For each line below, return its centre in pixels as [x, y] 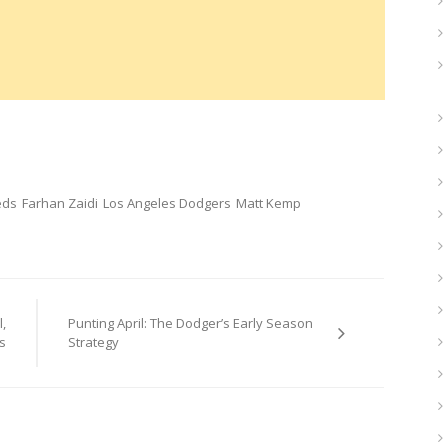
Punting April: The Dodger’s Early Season [190, 323]
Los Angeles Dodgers [167, 202]
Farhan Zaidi [60, 202]
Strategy [93, 342]
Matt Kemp [268, 202]
